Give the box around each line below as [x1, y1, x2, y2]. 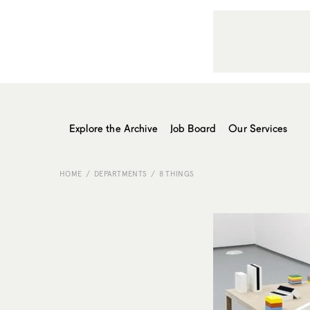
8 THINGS [158, 169, 194, 179]
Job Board [170, 121, 217, 134]
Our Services [228, 121, 288, 134]
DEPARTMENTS [93, 169, 147, 179]
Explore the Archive [69, 121, 158, 134]
